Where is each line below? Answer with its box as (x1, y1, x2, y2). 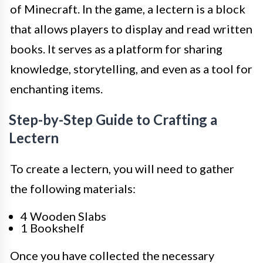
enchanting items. (10, 82, 103, 96)
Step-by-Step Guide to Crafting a (9, 111, 217, 128)
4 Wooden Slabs (21, 209, 106, 223)
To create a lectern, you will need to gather (10, 161, 234, 176)
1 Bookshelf (21, 221, 85, 235)
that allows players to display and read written (10, 22, 252, 36)
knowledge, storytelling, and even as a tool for (10, 62, 252, 76)
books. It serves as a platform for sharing (10, 42, 222, 56)
